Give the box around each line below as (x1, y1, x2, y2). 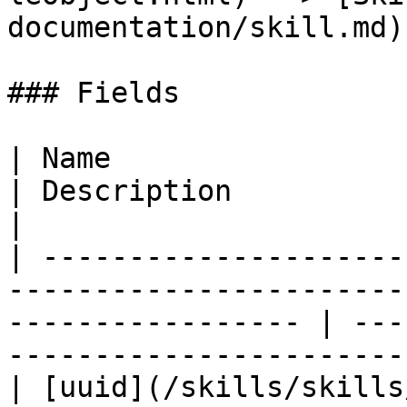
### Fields (7, 76, 180, 109)
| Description (7, 174, 232, 207)
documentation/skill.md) (7, 11, 404, 44)
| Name (7, 142, 111, 174)
